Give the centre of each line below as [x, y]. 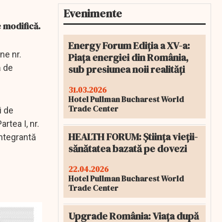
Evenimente [93, 13]
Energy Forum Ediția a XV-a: [129, 46]
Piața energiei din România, [128, 57]
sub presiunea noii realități [127, 69]
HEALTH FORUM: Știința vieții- [133, 137]
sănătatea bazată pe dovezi [128, 149]
